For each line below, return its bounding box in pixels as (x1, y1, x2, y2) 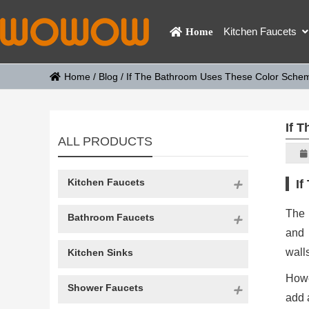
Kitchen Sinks (67, 247, 133, 258)
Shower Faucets (67, 282, 143, 293)
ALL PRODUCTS (58, 134, 152, 148)
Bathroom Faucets (67, 212, 154, 223)
